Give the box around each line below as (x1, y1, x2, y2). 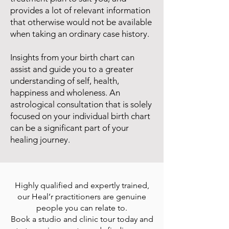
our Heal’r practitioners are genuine (17, 192, 146, 202)
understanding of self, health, (10, 76, 119, 86)
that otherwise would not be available (10, 17, 152, 28)
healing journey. (10, 134, 70, 145)
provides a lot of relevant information (10, 5, 150, 16)
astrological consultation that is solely (10, 99, 152, 110)
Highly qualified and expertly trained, (14, 180, 149, 191)
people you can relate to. (36, 203, 127, 213)
